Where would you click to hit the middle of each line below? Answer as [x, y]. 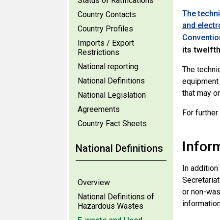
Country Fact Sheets [112, 124]
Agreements [99, 109]
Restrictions [98, 52]
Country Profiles [105, 29]
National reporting [108, 67]
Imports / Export [106, 43]
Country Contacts [107, 14]
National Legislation [112, 95]
